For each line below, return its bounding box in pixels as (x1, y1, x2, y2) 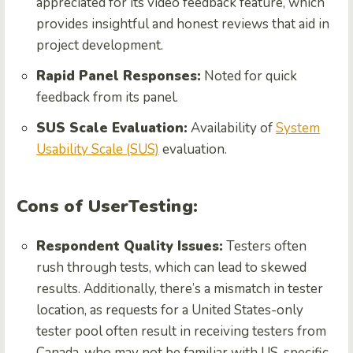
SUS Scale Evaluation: (36, 118, 188, 137)
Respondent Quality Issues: (36, 236, 223, 255)
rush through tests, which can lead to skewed (36, 258, 307, 277)
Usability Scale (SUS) (36, 139, 159, 158)
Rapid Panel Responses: (36, 66, 201, 85)
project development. (36, 35, 163, 54)
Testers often (223, 236, 307, 255)
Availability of (188, 118, 276, 137)
